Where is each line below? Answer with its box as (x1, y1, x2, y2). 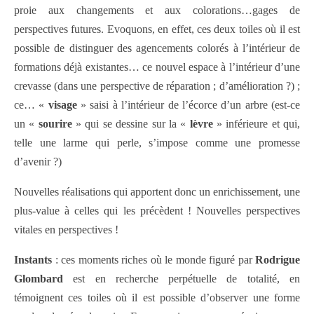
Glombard (14, 273, 63, 285)
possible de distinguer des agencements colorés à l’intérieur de (14, 42, 300, 55)
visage (48, 99, 77, 111)
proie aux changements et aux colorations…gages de (14, 4, 300, 17)
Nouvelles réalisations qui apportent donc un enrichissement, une (14, 186, 300, 198)
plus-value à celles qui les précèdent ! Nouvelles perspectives (14, 205, 300, 217)
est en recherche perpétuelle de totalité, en (63, 273, 300, 285)
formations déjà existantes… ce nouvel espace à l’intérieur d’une (14, 61, 300, 74)
